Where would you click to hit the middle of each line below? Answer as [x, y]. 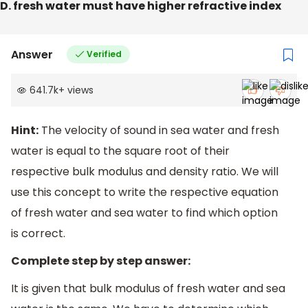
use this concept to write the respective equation [145, 192]
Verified [104, 54]
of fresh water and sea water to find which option [144, 213]
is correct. [38, 234]
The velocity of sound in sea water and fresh [159, 131]
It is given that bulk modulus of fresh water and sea [148, 288]
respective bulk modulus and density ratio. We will [145, 172]
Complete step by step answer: [101, 261]
